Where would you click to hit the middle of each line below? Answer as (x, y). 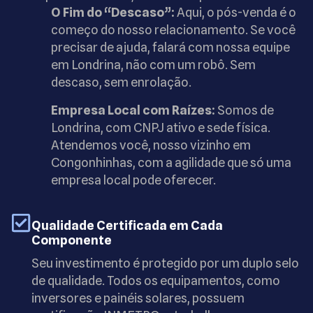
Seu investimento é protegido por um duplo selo (165, 263)
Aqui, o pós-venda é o (235, 13)
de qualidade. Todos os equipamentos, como (156, 281)
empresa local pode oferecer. (133, 180)
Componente (72, 240)
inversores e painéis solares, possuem (138, 298)
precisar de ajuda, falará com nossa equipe (170, 48)
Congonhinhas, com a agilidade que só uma (171, 162)
